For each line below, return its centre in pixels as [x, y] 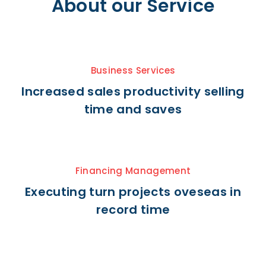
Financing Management [133, 171]
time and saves [133, 109]
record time [133, 210]
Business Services [133, 70]
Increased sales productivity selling [133, 91]
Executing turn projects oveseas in [133, 192]
